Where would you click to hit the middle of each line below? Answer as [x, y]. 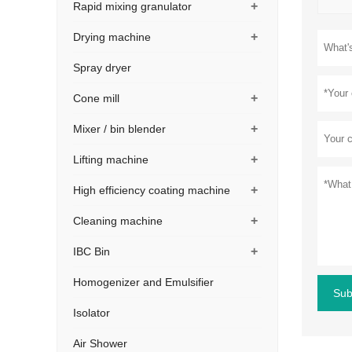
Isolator [92, 313]
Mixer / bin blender [119, 129]
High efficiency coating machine [152, 190]
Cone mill [96, 98]
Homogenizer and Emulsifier [143, 282]
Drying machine [112, 37]
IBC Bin [92, 251]
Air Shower [100, 343]
